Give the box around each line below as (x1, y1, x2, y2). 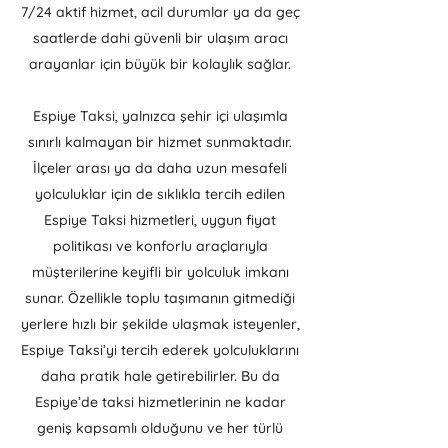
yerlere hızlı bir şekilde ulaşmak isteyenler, (20, 315, 300, 333)
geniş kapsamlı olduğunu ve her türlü (37, 419, 283, 437)
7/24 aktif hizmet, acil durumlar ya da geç (20, 3, 300, 21)
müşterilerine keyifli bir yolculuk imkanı (31, 263, 289, 281)
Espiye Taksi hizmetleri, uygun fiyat (44, 211, 276, 229)
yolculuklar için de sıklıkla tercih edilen (35, 185, 285, 203)
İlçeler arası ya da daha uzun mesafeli (33, 159, 287, 177)
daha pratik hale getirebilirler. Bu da (40, 367, 280, 385)
